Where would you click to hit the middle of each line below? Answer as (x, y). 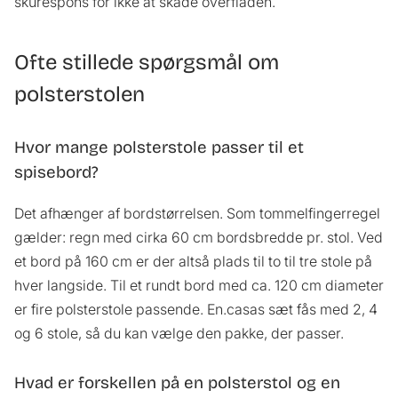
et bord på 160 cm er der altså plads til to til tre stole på (193, 262)
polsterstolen (80, 95)
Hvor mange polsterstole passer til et (159, 148)
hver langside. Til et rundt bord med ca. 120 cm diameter (199, 286)
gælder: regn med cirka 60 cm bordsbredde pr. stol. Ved (199, 238)
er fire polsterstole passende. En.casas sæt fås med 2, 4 (196, 310)
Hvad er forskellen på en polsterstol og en (177, 383)
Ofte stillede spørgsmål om (147, 63)
